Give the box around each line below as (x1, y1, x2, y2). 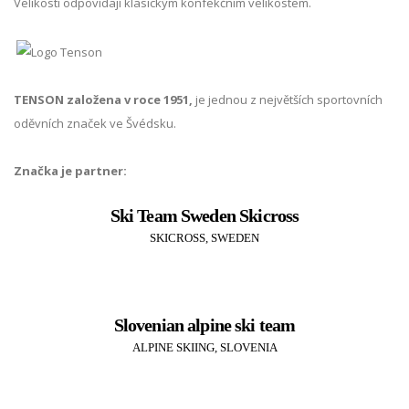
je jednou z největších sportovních (193, 90, 383, 108)
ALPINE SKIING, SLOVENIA (131, 340, 278, 354)
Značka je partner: (14, 162, 127, 179)
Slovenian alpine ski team (113, 314, 296, 335)
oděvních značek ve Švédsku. (14, 114, 179, 131)
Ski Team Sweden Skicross (110, 204, 299, 225)
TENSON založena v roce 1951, (14, 90, 193, 108)
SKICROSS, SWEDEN (150, 230, 259, 245)
